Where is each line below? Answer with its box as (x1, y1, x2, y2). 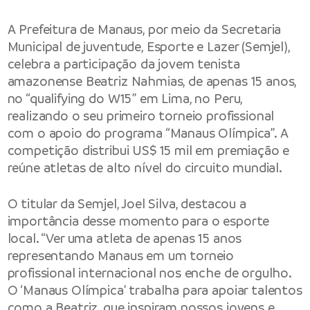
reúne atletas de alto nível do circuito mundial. (7, 159, 282, 177)
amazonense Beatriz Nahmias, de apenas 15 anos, (7, 73, 297, 91)
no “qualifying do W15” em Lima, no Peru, (7, 90, 243, 108)
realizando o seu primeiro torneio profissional (7, 107, 275, 125)
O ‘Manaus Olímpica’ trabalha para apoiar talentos (7, 281, 302, 299)
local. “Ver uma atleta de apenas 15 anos (7, 229, 242, 247)
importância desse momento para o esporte (7, 212, 270, 230)
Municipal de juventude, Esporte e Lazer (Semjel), (7, 38, 290, 56)
